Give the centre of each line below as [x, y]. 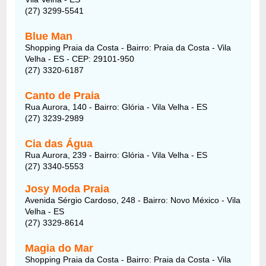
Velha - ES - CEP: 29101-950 [80, 58]
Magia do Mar [59, 248]
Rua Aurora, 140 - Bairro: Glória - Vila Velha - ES [116, 107]
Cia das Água [59, 143]
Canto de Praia [63, 95]
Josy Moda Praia [67, 189]
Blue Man [49, 36]
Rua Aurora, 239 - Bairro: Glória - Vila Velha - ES [116, 155]
